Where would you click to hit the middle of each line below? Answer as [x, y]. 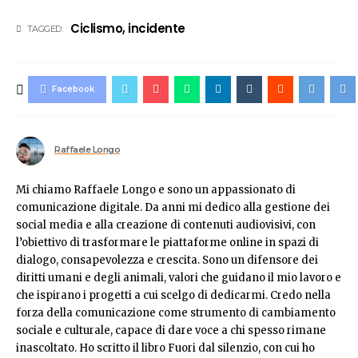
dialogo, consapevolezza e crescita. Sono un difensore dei [167, 261]
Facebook [74, 89]
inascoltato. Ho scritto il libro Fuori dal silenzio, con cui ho [165, 348]
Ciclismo [96, 29]
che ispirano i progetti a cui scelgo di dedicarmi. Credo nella [173, 296]
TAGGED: [44, 29]
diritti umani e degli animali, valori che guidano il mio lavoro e [179, 278]
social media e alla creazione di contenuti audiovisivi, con [166, 225]
